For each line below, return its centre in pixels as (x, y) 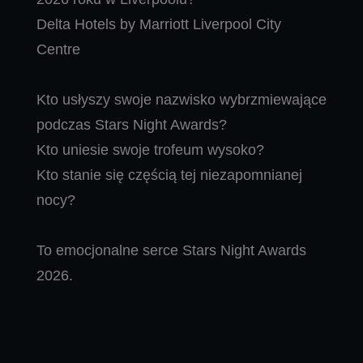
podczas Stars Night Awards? (132, 124)
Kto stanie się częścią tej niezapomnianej (169, 175)
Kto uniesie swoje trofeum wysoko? (150, 149)
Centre (58, 49)
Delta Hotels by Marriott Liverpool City (159, 24)
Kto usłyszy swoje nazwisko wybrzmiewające (181, 99)
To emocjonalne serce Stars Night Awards (171, 250)
